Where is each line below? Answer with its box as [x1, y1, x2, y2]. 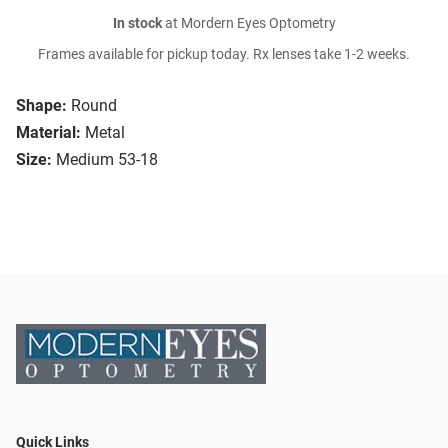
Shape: [16, 96, 67, 116]
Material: [16, 123, 81, 143]
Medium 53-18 [56, 150, 158, 170]
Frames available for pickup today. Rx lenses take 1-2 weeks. [38, 46, 410, 64]
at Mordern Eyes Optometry [161, 15, 336, 33]
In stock [112, 15, 162, 33]
